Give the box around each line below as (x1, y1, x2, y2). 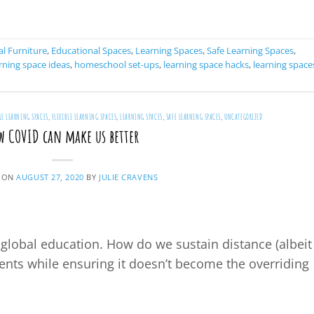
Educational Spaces (51, 44, 131, 57)
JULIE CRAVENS (98, 172, 158, 183)
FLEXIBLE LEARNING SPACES (51, 111, 117, 122)
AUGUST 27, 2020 (16, 172, 84, 183)
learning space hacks (163, 58, 249, 71)
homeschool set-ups (74, 58, 159, 71)
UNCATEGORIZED (224, 111, 263, 122)
